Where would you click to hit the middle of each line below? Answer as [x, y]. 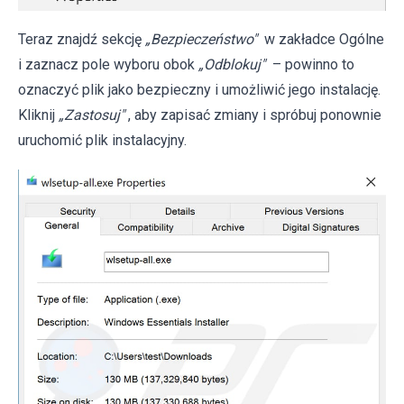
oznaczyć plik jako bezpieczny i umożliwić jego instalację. [199, 90]
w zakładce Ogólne [322, 40]
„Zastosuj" [92, 115]
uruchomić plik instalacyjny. [102, 141]
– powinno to [312, 65]
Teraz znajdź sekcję [82, 40]
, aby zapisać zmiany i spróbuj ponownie [255, 115]
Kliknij [38, 115]
